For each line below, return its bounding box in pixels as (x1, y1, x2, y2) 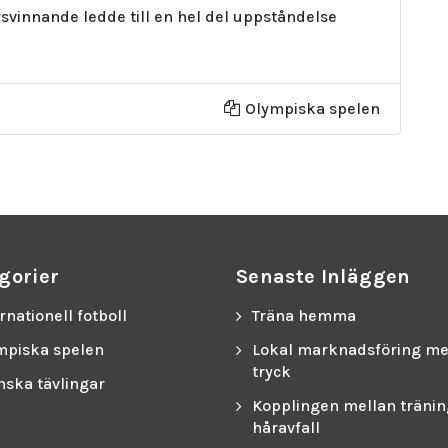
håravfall (252, 417, 320, 437)
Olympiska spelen (244, 98, 380, 118)
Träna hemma (252, 305, 356, 325)
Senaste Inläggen (236, 264, 411, 288)
